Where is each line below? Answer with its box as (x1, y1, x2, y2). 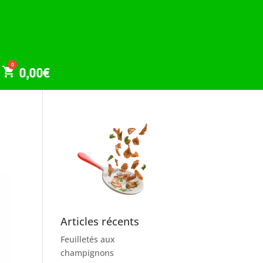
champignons (60, 247, 114, 258)
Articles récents (60, 214, 140, 228)
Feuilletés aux (60, 233, 116, 245)
